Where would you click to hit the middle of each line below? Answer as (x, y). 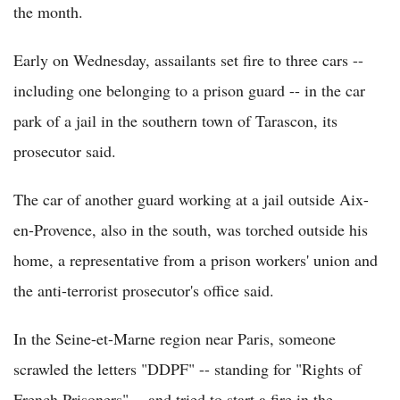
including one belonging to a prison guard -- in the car (189, 91)
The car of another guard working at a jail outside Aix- (191, 200)
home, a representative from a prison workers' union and (196, 260)
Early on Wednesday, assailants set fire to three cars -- (188, 60)
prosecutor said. (65, 151)
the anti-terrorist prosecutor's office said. (144, 291)
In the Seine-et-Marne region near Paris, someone (175, 339)
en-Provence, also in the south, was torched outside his (191, 230)
